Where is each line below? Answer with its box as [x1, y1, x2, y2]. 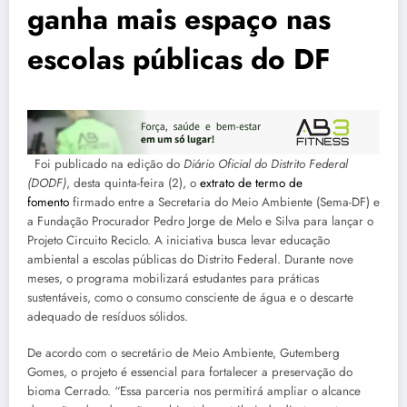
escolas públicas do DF [27, 38, 330, 81]
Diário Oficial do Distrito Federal [184, 154, 348, 173]
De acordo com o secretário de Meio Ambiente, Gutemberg [27, 343, 340, 362]
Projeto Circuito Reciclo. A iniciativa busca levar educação [27, 231, 330, 249]
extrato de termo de [200, 174, 303, 192]
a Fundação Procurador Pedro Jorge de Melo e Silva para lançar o [27, 212, 373, 230]
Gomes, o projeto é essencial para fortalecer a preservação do [27, 362, 352, 381]
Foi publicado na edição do [27, 154, 184, 173]
